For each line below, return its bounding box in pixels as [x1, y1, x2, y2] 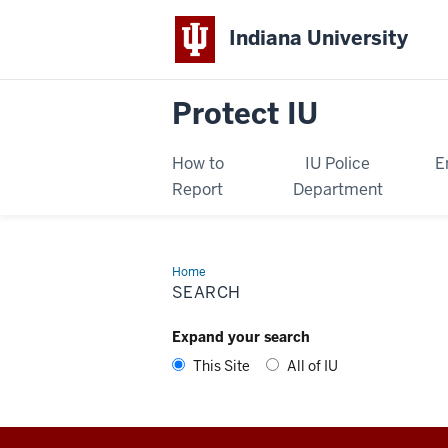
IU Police [305, 152, 371, 174]
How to [172, 152, 224, 174]
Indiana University [229, 25, 409, 52]
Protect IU [172, 94, 318, 133]
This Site [193, 356, 250, 375]
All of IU [287, 356, 338, 375]
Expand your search [172, 327, 310, 346]
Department [292, 178, 383, 200]
